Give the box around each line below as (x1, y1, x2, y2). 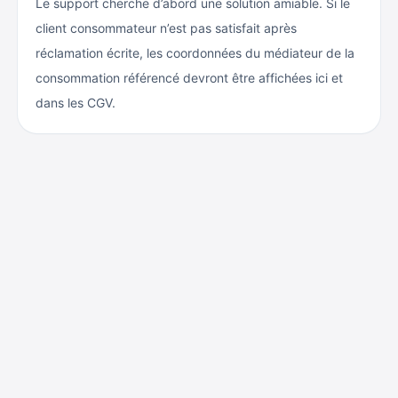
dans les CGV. (36, 95, 115, 110)
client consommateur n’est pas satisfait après (36, 20, 297, 36)
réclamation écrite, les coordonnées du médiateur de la (36, 45, 354, 60)
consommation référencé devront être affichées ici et (36, 70, 343, 85)
